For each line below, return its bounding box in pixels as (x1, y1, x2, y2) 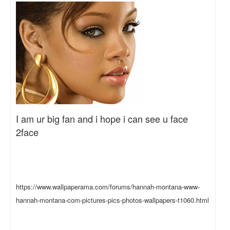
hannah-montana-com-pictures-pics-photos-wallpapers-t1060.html (16, 195, 209, 205)
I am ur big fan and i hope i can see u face (16, 112, 188, 126)
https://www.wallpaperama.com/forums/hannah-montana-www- (16, 182, 200, 192)
